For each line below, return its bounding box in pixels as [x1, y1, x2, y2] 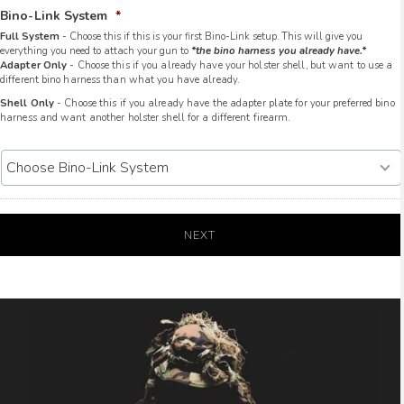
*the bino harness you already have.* [191, 43, 366, 59]
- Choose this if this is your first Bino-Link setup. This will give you [60, 29, 363, 44]
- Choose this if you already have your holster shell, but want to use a [67, 58, 393, 73]
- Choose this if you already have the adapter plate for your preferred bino [54, 96, 395, 111]
